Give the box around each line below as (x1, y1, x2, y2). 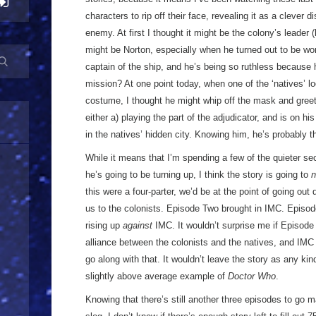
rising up (85, 220, 123, 231)
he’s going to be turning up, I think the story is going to (85, 169, 311, 180)
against (123, 220, 152, 231)
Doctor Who (228, 271, 276, 281)
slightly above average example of (85, 271, 228, 281)
